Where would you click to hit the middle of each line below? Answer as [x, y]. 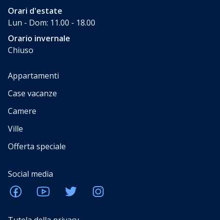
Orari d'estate [35, 11]
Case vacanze [32, 94]
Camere [22, 111]
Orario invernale [39, 39]
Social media [30, 174]
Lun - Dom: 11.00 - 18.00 [52, 23]
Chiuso [21, 50]
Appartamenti [33, 76]
